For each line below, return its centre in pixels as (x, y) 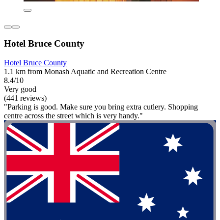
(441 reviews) (25, 98)
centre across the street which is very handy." (73, 115)
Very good (20, 89)
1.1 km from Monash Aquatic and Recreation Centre (85, 71)
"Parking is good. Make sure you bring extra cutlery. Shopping (101, 107)
